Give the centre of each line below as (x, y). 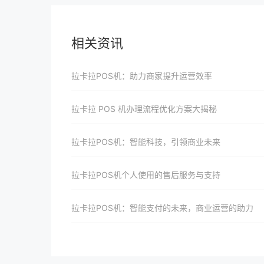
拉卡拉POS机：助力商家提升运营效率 (142, 76)
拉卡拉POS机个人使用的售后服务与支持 (146, 175)
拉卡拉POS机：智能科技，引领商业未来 (146, 142)
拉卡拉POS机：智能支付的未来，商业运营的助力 (162, 208)
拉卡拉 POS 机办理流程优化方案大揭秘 (144, 109)
